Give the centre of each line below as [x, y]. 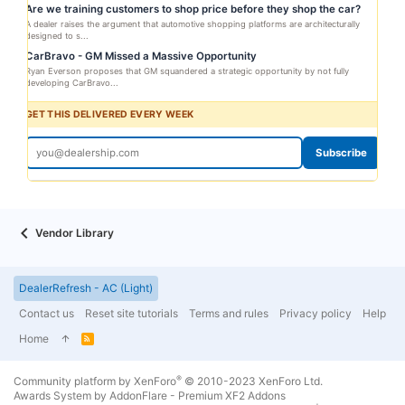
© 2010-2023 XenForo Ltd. [254, 381]
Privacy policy [316, 313]
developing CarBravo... [72, 83]
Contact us [47, 313]
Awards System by [61, 396]
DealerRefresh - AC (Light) [86, 288]
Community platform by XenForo [95, 381]
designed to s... [57, 36]
